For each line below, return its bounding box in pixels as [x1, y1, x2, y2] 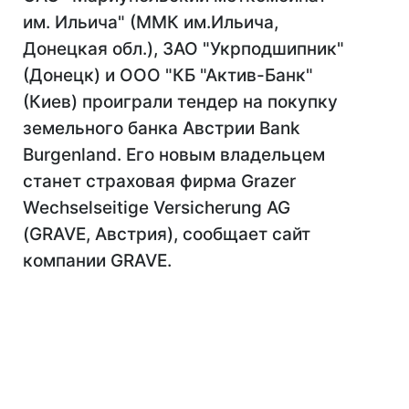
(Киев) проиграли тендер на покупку [23, 91, 338, 112]
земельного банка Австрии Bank [23, 118, 300, 139]
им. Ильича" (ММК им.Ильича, [23, 12, 278, 33]
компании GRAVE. [23, 250, 172, 271]
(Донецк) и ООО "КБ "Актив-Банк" [23, 65, 313, 86]
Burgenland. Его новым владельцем [23, 144, 325, 165]
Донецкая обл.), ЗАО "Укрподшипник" [23, 38, 344, 59]
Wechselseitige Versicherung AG [23, 197, 290, 218]
